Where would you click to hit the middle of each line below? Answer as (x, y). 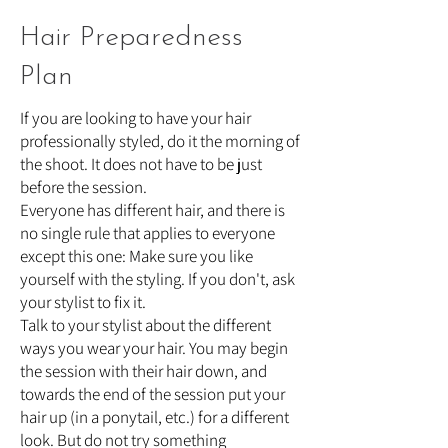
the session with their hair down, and (143, 371)
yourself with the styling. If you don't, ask (157, 279)
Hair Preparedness (131, 38)
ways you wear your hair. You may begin (154, 348)
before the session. (83, 187)
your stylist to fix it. (83, 302)
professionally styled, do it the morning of (160, 141)
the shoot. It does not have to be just (141, 164)
